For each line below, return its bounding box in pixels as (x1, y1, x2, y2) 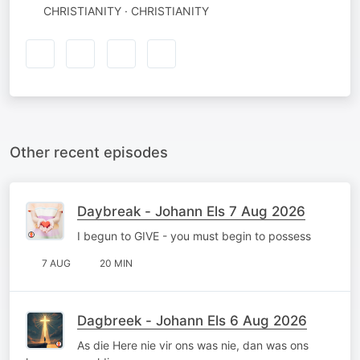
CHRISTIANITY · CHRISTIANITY (43, 4, 209, 18)
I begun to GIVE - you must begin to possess (77, 228, 311, 243)
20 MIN (100, 256, 133, 269)
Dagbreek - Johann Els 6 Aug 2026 (77, 312, 307, 329)
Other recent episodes (10, 142, 168, 161)
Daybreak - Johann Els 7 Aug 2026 (77, 202, 305, 219)
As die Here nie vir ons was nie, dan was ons (77, 337, 309, 352)
